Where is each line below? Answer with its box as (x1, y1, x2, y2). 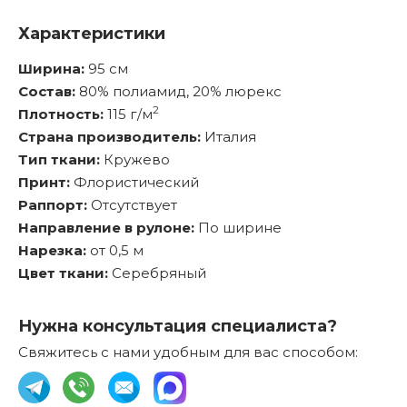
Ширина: (18, 60, 88, 77)
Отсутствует (91, 196, 177, 213)
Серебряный (112, 264, 206, 282)
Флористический (74, 174, 199, 191)
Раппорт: (18, 196, 91, 213)
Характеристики (18, 24, 165, 44)
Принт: (18, 174, 74, 191)
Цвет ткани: (18, 264, 112, 282)
